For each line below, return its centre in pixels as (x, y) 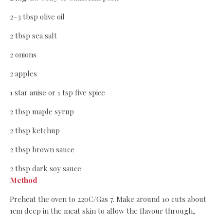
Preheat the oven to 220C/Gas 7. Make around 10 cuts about (108, 199)
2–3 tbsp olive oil (37, 17)
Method (24, 180)
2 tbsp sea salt (33, 36)
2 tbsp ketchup (35, 130)
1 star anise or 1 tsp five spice (57, 92)
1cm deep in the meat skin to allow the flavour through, (102, 211)
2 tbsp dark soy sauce (45, 168)
